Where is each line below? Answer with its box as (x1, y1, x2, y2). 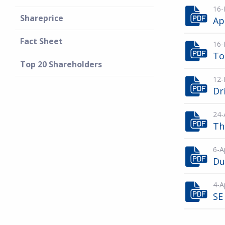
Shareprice (20, 13, 63, 24)
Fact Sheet (20, 36, 63, 47)
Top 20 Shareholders (20, 59, 102, 70)
